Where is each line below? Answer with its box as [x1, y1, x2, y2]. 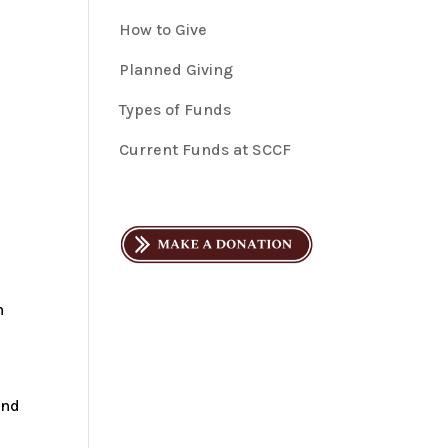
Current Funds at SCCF [119, 140, 292, 159]
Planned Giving [119, 60, 234, 79]
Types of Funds [119, 100, 232, 119]
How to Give [119, 20, 208, 39]
